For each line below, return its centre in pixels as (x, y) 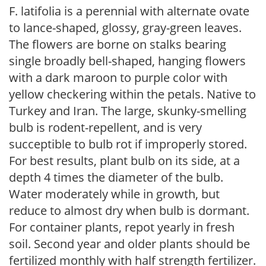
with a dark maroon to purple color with (118, 77)
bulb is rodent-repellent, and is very (105, 127)
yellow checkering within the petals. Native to (132, 94)
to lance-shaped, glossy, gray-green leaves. (125, 28)
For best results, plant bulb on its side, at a (124, 161)
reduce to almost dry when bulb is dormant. (129, 210)
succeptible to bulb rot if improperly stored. (128, 144)
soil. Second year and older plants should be (129, 244)
